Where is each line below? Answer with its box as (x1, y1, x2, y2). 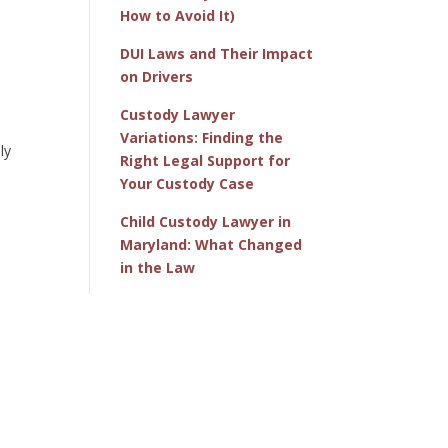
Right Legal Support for (120, 150, 291, 170)
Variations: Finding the (120, 127, 284, 147)
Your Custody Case (120, 173, 255, 193)
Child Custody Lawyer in (120, 211, 292, 231)
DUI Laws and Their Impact (120, 43, 314, 63)
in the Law (120, 257, 196, 277)
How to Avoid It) (120, 5, 236, 25)
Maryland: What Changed (120, 234, 303, 254)
